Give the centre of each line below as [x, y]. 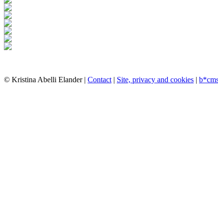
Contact [100, 80]
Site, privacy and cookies [155, 80]
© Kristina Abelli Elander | [46, 80]
